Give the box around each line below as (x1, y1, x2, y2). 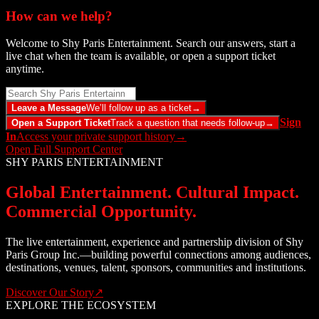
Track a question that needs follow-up (110, 117, 265, 129)
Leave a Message (11, 103, 86, 114)
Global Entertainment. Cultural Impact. (6, 183, 299, 202)
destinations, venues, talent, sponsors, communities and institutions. (6, 261, 306, 274)
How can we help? (6, 8, 113, 23)
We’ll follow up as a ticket (86, 103, 192, 114)
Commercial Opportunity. (6, 202, 197, 221)
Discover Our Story (6, 286, 94, 299)
